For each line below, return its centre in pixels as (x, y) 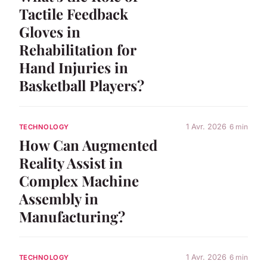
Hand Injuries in (74, 68)
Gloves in (50, 32)
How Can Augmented (88, 145)
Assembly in (59, 198)
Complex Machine (79, 180)
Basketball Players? (82, 86)
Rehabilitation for (77, 50)
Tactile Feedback (74, 14)
